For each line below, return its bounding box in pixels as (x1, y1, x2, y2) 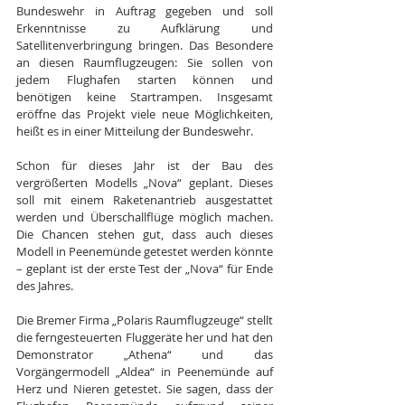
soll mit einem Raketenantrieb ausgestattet (16, 191, 273, 208)
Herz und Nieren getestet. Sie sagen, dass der (16, 380, 273, 397)
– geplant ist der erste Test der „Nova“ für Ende (16, 259, 273, 277)
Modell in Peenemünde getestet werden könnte (16, 242, 273, 259)
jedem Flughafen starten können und (16, 71, 273, 88)
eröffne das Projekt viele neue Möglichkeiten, (16, 105, 273, 122)
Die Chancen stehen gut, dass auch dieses (16, 225, 273, 242)
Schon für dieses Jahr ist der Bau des (16, 156, 273, 174)
